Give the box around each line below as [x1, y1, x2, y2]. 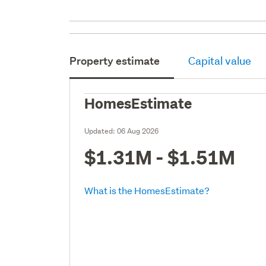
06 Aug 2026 [117, 125, 159, 136]
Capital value [188, 53, 252, 68]
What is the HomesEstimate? [84, 183, 210, 197]
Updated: [84, 125, 118, 136]
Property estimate [69, 53, 160, 68]
